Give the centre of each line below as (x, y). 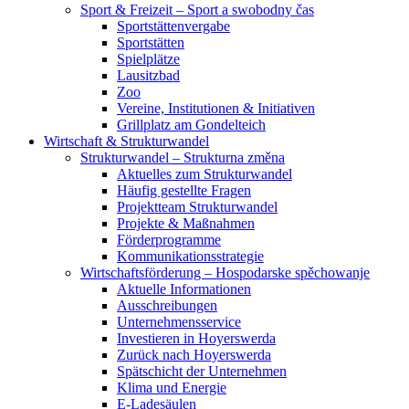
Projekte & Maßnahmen (186, 224)
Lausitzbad (148, 76)
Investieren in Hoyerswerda (196, 339)
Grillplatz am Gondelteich (191, 125)
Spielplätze (148, 59)
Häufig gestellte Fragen (184, 191)
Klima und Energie (172, 388)
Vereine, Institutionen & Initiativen (216, 109)
